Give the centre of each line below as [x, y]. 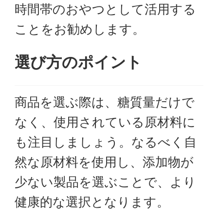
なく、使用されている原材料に [105, 122]
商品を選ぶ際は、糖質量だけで [105, 102]
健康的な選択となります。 [92, 202]
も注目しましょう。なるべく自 [106, 142]
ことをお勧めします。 [80, 29]
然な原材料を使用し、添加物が [104, 162]
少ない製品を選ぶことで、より [105, 182]
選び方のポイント [78, 62]
